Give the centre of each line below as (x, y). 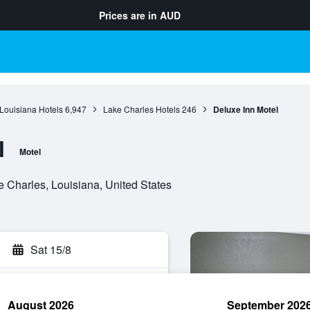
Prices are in (129, 15)
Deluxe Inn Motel (245, 109)
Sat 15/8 (51, 249)
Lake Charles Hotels (141, 109)
